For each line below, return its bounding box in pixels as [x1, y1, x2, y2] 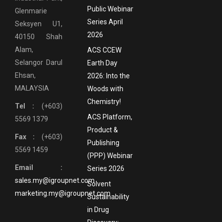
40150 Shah [15, 32, 62, 41]
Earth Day [87, 59, 117, 67]
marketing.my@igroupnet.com [15, 189, 111, 197]
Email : [15, 163, 62, 171]
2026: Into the [87, 72, 130, 80]
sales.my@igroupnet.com [15, 176, 95, 184]
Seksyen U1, [15, 19, 62, 28]
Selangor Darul [15, 58, 62, 66]
